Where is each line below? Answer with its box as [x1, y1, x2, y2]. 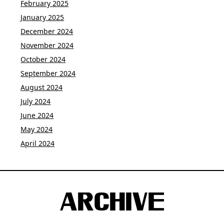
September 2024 [20, 68, 76, 78]
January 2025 [20, 12, 64, 22]
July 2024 [20, 96, 51, 106]
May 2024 [20, 124, 53, 134]
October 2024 [20, 54, 66, 64]
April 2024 [20, 138, 55, 148]
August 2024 [20, 82, 63, 92]
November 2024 [20, 40, 74, 50]
